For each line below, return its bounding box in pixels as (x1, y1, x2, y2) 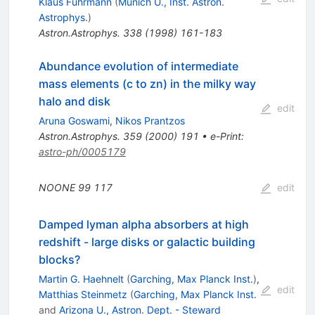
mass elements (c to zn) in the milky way (38, 76, 256, 91)
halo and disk (38, 94, 110, 108)
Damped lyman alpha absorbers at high (38, 217, 249, 231)
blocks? (38, 252, 80, 266)
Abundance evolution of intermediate (38, 58, 238, 73)
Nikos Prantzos (115, 114, 185, 127)
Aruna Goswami (38, 114, 110, 127)
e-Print (210, 129, 241, 142)
